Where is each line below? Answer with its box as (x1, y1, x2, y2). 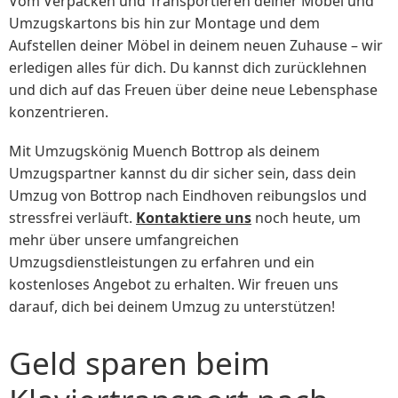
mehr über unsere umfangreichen (9, 229, 239, 250)
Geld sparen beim (9, 341, 270, 385)
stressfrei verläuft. (9, 207, 136, 227)
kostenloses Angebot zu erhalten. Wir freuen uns (9, 274, 338, 294)
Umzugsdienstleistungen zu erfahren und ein (9, 251, 314, 272)
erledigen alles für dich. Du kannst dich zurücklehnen (9, 57, 367, 77)
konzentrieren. (9, 101, 108, 122)
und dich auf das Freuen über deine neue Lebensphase (9, 79, 378, 99)
